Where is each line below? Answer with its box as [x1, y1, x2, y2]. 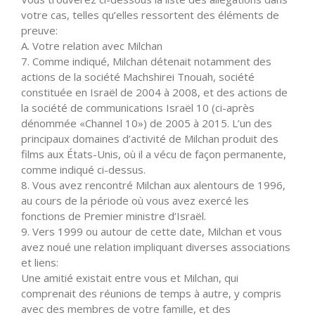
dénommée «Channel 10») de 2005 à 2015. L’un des [21, 115, 272, 130]
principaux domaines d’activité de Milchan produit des [21, 131, 278, 146]
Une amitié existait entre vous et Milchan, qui [21, 270, 238, 285]
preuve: [21, 22, 58, 37]
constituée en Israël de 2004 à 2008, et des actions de [21, 84, 288, 99]
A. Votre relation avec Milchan [21, 38, 162, 53]
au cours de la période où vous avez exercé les [21, 193, 249, 207]
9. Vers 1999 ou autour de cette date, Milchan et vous [21, 224, 282, 238]
